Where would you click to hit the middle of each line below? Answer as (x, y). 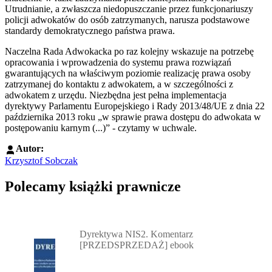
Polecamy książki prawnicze (93, 186)
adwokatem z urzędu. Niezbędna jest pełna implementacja (116, 95)
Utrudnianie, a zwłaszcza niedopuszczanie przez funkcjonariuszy (129, 9)
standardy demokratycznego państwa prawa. (90, 31)
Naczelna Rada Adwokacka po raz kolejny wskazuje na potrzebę (129, 52)
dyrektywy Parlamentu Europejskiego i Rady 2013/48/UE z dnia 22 (135, 106)
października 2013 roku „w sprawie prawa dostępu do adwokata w (133, 117)
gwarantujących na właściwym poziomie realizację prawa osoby (128, 73)
